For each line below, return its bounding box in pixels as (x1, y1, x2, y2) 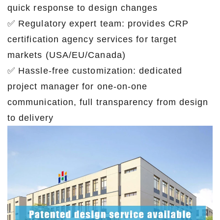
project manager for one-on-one (7, 82, 148, 92)
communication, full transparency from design (7, 97, 209, 108)
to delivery (7, 113, 54, 123)
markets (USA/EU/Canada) (7, 50, 126, 60)
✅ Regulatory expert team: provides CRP (7, 19, 189, 29)
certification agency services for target (7, 34, 177, 45)
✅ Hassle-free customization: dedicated (7, 66, 183, 76)
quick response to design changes (7, 3, 158, 13)
